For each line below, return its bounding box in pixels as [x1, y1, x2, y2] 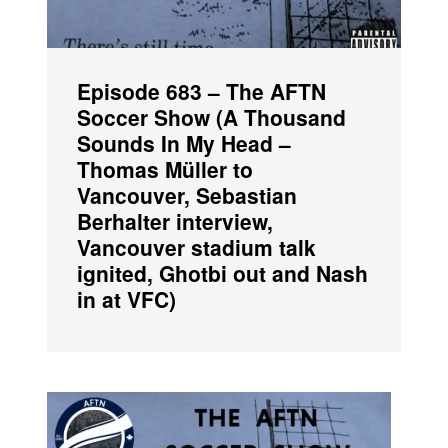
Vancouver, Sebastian [77, 179, 298, 210]
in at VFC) [77, 283, 177, 314]
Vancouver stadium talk [77, 231, 317, 262]
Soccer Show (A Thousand [77, 101, 347, 132]
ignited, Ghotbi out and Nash [77, 257, 369, 288]
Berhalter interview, [77, 205, 274, 236]
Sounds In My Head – [77, 127, 292, 158]
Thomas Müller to [77, 153, 254, 184]
